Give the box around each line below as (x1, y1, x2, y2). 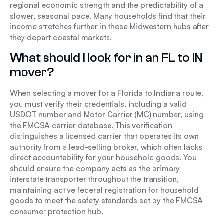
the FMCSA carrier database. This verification (10, 120, 172, 130)
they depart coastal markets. (10, 32, 112, 42)
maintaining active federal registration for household (10, 185, 198, 195)
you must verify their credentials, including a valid (10, 99, 187, 109)
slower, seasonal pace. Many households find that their (10, 11, 206, 21)
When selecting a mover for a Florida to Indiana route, (10, 88, 203, 98)
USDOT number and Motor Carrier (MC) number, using (10, 109, 204, 119)
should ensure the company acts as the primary (10, 163, 180, 173)
